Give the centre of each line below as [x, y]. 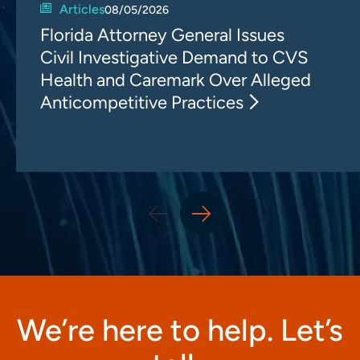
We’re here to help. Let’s [180, 331]
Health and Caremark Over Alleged [176, 80]
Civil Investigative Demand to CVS [174, 58]
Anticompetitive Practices [142, 103]
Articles [82, 10]
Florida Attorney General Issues [162, 35]
